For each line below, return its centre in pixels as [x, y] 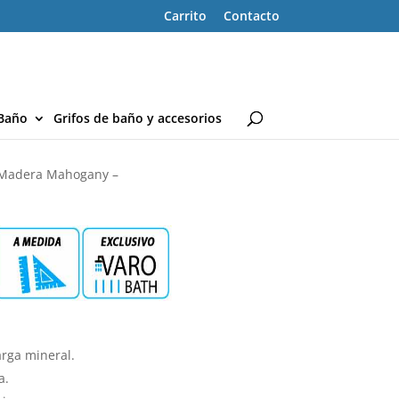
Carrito [185, 15]
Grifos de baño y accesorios [138, 118]
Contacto [251, 15]
